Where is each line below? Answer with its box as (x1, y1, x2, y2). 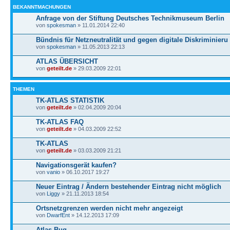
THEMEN (13, 86, 34, 92)
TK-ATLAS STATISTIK (36, 97, 104, 104)
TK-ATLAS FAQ (36, 118, 84, 126)
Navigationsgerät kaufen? (36, 161, 117, 169)
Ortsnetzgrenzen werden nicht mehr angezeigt (36, 204, 183, 212)
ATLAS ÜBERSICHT (36, 57, 98, 65)
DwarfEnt (47, 212, 70, 218)
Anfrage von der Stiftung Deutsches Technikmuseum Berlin (36, 14, 224, 22)
